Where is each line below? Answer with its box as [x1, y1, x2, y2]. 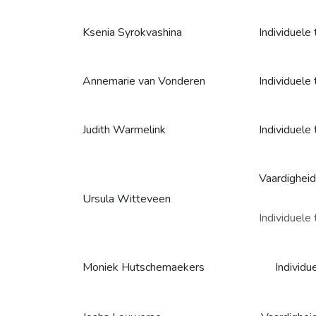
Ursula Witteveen [83, 191, 171, 207]
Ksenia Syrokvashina [83, 25, 182, 40]
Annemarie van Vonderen [83, 73, 205, 89]
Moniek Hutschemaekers [83, 260, 205, 275]
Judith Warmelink [83, 122, 166, 138]
